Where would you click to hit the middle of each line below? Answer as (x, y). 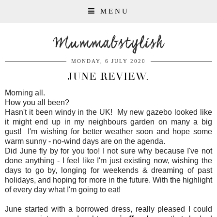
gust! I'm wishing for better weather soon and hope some (108, 132)
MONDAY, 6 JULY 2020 (108, 61)
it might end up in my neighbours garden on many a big (108, 122)
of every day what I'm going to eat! (63, 190)
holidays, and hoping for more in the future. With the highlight (108, 180)
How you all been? (37, 102)
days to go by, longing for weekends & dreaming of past (108, 170)
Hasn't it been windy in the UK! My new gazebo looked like (108, 112)
